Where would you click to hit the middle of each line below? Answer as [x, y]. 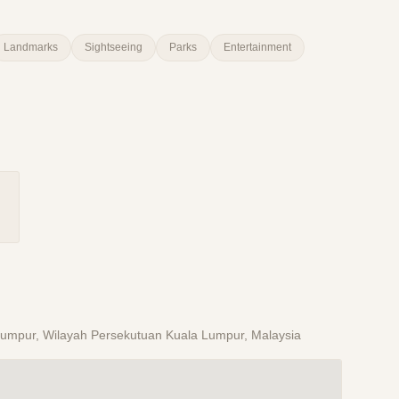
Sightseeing [114, 48]
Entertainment [257, 48]
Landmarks [31, 48]
